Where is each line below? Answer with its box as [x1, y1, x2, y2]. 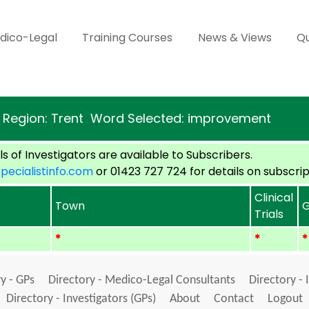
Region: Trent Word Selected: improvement [3, 110, 271, 127]
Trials [255, 206, 284, 222]
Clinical [255, 190, 294, 206]
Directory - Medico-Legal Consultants [48, 274, 235, 287]
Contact [214, 292, 254, 306]
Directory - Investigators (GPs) [6, 292, 156, 306]
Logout [268, 292, 303, 306]
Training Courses [82, 30, 173, 46]
